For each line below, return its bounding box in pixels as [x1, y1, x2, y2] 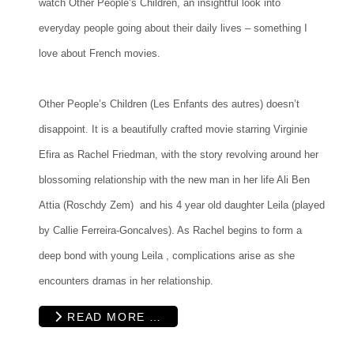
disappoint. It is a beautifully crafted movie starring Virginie [39, 122, 307, 135]
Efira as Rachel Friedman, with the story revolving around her [39, 148, 318, 160]
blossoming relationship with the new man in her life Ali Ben [39, 173, 310, 186]
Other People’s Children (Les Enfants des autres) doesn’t [39, 97, 299, 110]
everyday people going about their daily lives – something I [39, 21, 307, 34]
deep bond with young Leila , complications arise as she [39, 249, 295, 262]
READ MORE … [62, 310, 162, 323]
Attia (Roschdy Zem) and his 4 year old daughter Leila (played [39, 198, 325, 211]
